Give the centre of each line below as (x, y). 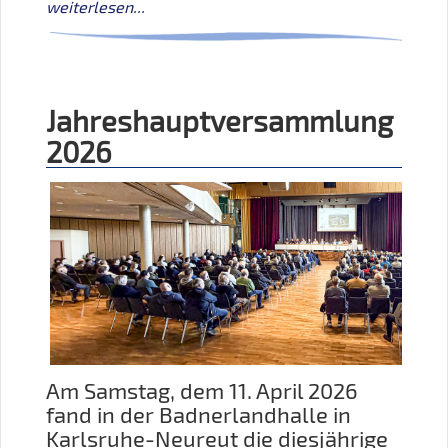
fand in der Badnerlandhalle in (198, 415)
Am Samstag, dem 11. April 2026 (202, 391)
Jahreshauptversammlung (219, 120)
